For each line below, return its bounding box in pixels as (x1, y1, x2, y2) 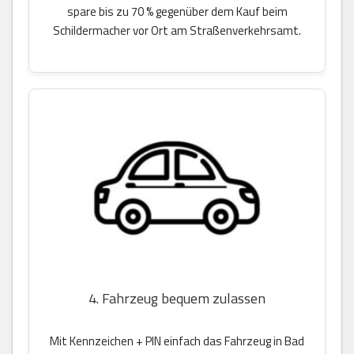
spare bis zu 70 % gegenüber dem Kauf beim (66, 2, 288, 21)
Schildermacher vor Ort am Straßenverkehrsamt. (53, 21, 301, 40)
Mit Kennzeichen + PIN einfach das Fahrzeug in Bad (50, 331, 304, 350)
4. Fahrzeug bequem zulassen (88, 287, 265, 309)
